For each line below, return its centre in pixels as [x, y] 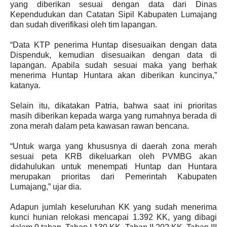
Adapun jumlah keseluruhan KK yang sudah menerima [113, 207]
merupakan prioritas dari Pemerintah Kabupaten [113, 177]
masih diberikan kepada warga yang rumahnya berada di [113, 116]
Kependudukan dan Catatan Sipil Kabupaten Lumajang [113, 14]
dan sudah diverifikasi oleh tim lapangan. [84, 25]
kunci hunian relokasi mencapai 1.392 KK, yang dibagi [113, 217]
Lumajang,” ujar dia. [46, 187]
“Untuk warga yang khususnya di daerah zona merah [113, 146]
